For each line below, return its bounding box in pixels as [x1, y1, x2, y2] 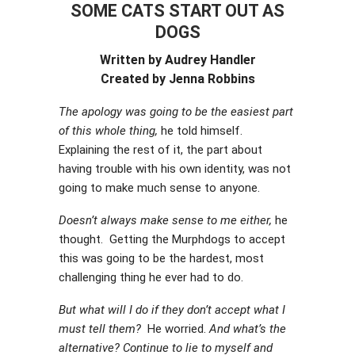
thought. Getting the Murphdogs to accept [59, 232, 285, 246]
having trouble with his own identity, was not [59, 162, 291, 176]
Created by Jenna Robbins [100, 71, 255, 86]
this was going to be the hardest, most [59, 251, 264, 265]
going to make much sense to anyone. [59, 181, 260, 195]
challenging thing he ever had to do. [59, 270, 243, 284]
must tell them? [59, 322, 141, 336]
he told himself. [158, 124, 246, 138]
